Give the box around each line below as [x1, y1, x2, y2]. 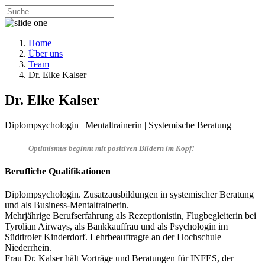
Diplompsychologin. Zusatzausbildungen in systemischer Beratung [5, 189, 254, 200]
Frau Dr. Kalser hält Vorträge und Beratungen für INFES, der [5, 253, 234, 264]
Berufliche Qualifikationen [5, 166, 111, 177]
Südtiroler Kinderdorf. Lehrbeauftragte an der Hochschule [5, 232, 221, 243]
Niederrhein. [5, 243, 51, 253]
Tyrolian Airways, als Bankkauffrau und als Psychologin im [5, 221, 228, 232]
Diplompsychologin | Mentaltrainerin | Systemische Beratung [5, 119, 231, 130]
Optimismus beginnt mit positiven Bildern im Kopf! [28, 143, 195, 153]
